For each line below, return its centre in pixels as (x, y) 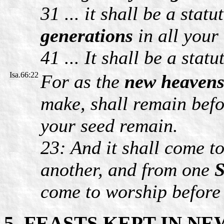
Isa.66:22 (24, 74)
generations (87, 35)
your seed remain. (109, 125)
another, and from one (127, 169)
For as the (82, 81)
